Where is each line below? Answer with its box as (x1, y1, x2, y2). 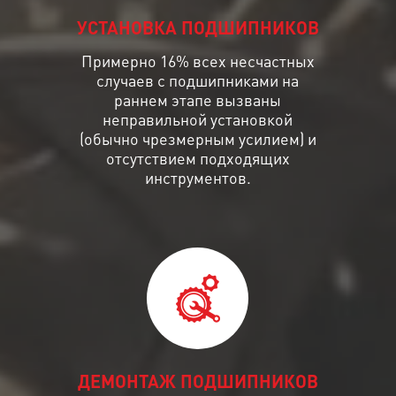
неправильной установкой (103, 108, 293, 129)
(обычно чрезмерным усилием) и (79, 127, 316, 148)
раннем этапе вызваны (114, 88, 282, 110)
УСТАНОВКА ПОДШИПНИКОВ (76, 20, 319, 39)
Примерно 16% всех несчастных (80, 49, 315, 71)
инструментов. (144, 166, 251, 187)
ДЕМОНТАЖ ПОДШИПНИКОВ (77, 374, 318, 392)
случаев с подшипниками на (96, 69, 300, 90)
